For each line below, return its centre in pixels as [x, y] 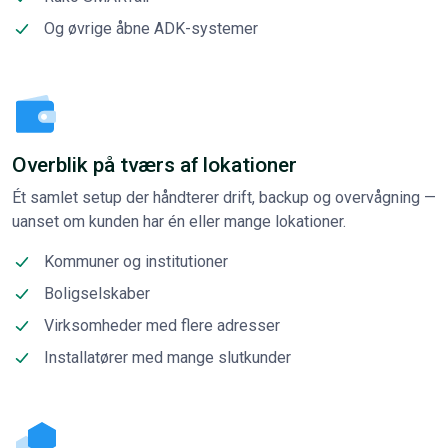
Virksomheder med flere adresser [162, 325]
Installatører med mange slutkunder [167, 357]
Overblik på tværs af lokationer [154, 164]
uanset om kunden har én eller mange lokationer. [179, 221]
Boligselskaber [97, 293]
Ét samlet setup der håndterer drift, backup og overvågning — [224, 197]
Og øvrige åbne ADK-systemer [151, 28]
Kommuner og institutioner [136, 261]
